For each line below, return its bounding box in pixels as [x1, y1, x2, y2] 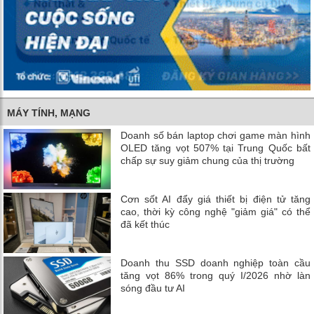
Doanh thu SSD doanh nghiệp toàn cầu [121, 257, 310, 268]
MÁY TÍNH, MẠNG [7, 107, 90, 118]
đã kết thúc [121, 218, 170, 230]
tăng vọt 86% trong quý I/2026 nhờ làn [121, 270, 310, 281]
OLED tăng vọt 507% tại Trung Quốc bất [121, 142, 310, 153]
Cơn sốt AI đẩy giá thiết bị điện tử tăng [121, 193, 310, 205]
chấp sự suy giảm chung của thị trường [121, 154, 295, 166]
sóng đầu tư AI [121, 282, 186, 294]
